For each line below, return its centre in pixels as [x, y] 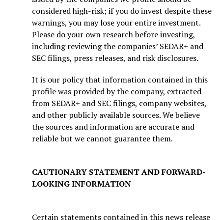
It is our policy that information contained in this [120, 79]
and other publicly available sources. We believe [116, 115]
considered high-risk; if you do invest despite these [122, 11]
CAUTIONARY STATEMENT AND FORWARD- [119, 172]
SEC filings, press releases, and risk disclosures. [115, 58]
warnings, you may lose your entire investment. [116, 22]
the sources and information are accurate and [113, 126]
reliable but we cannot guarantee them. [102, 138]
